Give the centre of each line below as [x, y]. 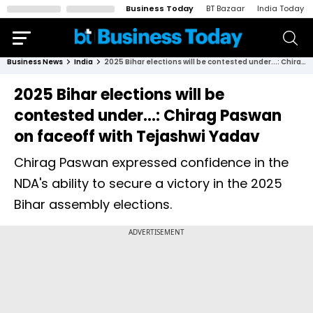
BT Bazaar [225, 8]
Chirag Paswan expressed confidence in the [151, 162]
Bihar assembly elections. [93, 204]
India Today [281, 8]
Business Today [160, 8]
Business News [35, 62]
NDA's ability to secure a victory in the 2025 [148, 183]
